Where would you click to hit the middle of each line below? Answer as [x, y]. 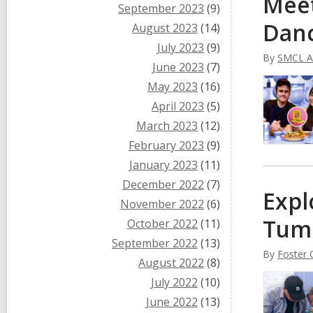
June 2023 [178, 67]
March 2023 [167, 126]
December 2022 [163, 184]
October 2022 [162, 224]
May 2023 [173, 87]
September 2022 [155, 243]
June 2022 [172, 302]
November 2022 [162, 204]
